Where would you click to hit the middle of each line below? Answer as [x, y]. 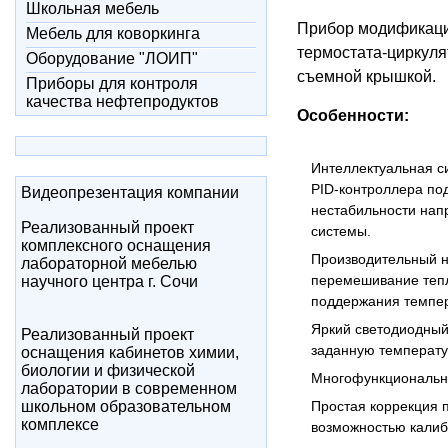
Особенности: [353, 115]
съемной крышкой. [366, 76]
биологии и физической [108, 370]
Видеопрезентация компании [130, 192]
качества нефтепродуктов [122, 101]
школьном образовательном [126, 406]
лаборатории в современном [129, 388]
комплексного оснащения [116, 245]
